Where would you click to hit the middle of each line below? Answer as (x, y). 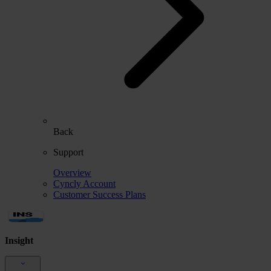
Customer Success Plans (100, 194)
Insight (19, 240)
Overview (72, 172)
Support (68, 152)
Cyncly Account (84, 183)
